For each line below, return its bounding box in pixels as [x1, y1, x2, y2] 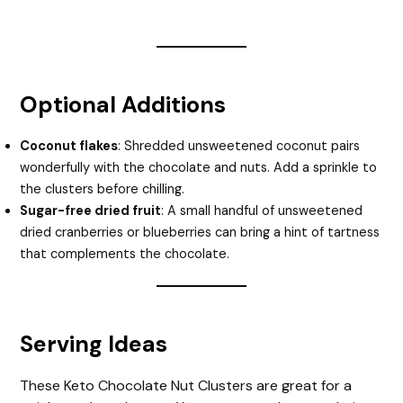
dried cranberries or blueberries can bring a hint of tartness [20, 224, 381, 242]
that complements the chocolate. [20, 246, 230, 264]
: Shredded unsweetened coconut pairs [118, 138, 361, 156]
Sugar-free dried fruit [20, 202, 162, 220]
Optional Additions [20, 90, 227, 121]
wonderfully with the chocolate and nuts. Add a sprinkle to [20, 159, 378, 177]
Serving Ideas [20, 329, 168, 360]
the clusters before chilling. [20, 181, 185, 199]
